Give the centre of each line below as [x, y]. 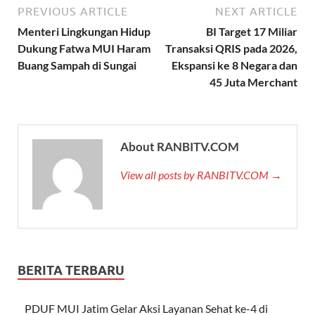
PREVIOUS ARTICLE [73, 12]
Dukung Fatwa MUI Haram [84, 49]
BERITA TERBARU [71, 271]
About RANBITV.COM [180, 147]
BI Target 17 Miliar [252, 32]
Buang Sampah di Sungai [77, 65]
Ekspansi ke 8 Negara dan [234, 65]
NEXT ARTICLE [256, 12]
